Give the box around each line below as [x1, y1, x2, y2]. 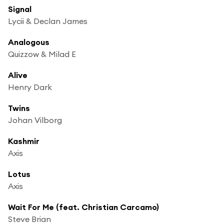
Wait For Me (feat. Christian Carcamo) [8, 201, 159, 212]
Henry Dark [8, 81, 52, 92]
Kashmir [8, 135, 39, 146]
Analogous [8, 36, 49, 47]
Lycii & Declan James [8, 15, 87, 26]
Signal [8, 3, 31, 14]
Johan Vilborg [8, 114, 62, 125]
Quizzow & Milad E [8, 48, 76, 59]
